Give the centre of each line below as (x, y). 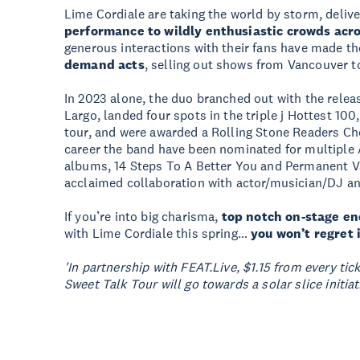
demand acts (104, 65)
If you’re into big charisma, (143, 216)
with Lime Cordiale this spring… (158, 233)
